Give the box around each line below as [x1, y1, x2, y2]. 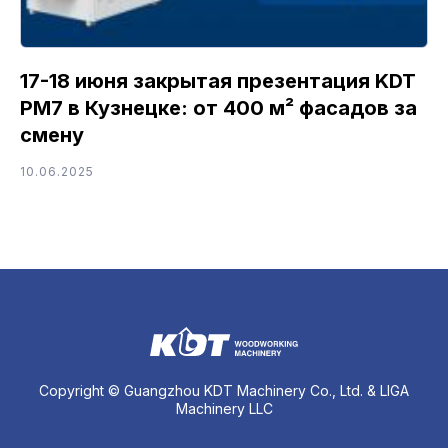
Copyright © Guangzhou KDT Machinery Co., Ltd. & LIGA [39, 381, 409, 399]
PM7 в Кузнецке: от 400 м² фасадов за [20, 95, 417, 120]
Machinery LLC [175, 399, 273, 417]
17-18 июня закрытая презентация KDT [20, 68, 416, 93]
